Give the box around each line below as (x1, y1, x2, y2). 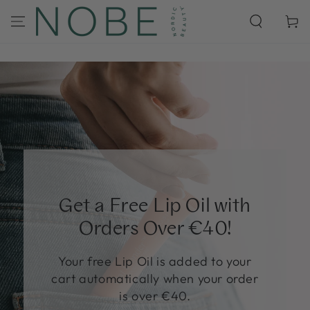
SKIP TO (14, 3, 57, 13)
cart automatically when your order (51, 270, 259, 286)
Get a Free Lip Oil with (59, 192, 251, 216)
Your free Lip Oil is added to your (58, 253, 252, 269)
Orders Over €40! (79, 215, 231, 239)
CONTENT (14, 12, 66, 23)
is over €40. (119, 287, 191, 304)
